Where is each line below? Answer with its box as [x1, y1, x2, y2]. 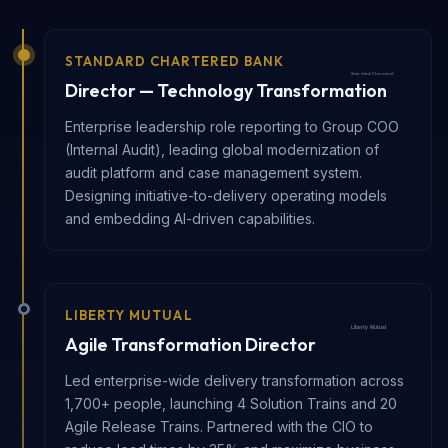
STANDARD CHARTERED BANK [65, 52, 284, 69]
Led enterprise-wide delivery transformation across [65, 371, 404, 389]
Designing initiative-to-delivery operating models [65, 186, 387, 204]
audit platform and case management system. [65, 163, 362, 181]
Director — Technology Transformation [65, 78, 387, 102]
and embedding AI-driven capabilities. [65, 209, 315, 227]
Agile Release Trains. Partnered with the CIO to [65, 417, 373, 435]
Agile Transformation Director [65, 332, 316, 356]
